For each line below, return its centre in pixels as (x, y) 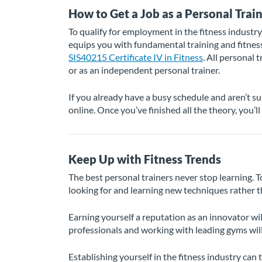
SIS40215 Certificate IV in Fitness (136, 57)
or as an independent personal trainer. (144, 70)
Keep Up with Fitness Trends (145, 159)
